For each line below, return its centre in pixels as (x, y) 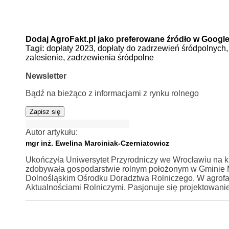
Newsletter (46, 76)
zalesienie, (46, 57)
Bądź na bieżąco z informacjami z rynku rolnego (112, 93)
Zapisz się (45, 111)
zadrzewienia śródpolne (110, 57)
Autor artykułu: (51, 132)
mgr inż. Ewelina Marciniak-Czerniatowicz (97, 143)
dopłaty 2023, (72, 48)
